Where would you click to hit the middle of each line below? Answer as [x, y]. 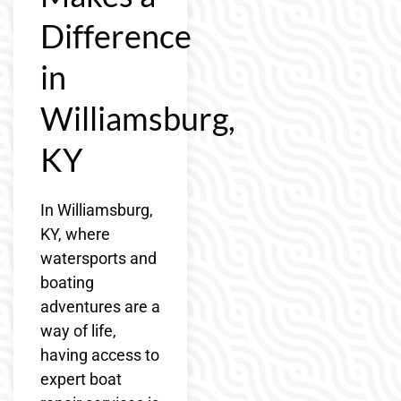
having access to [100, 354]
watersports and [98, 258]
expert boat [81, 379]
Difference [116, 35]
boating [67, 282]
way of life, [78, 330]
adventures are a [100, 306]
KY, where [75, 234]
